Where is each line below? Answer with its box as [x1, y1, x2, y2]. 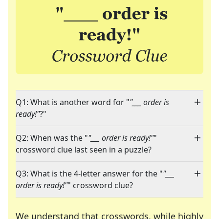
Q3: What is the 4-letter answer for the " [16, 168, 163, 179]
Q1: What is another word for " [16, 97, 130, 108]
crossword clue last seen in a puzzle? [16, 144, 152, 155]
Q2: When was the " [16, 132, 88, 144]
